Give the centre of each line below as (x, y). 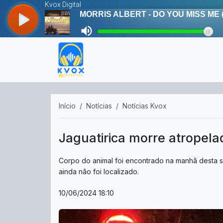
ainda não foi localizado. (99, 171)
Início (67, 106)
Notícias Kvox (145, 106)
